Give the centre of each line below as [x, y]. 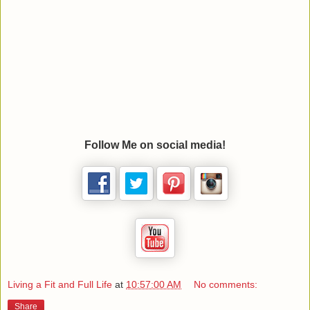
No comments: [226, 284]
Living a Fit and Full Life [60, 284]
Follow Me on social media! [155, 145]
